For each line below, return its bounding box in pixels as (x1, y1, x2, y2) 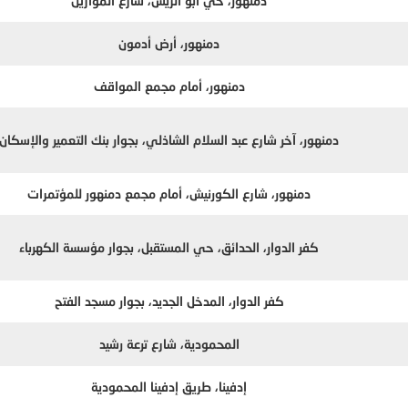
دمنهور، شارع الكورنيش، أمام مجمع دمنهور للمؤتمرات (27, 186, 311, 202)
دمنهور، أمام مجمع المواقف (93, 78, 245, 95)
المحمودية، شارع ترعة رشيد (98, 336, 240, 352)
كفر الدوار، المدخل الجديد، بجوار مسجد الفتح (54, 293, 284, 310)
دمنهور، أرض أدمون (118, 36, 220, 52)
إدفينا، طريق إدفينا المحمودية (91, 379, 248, 395)
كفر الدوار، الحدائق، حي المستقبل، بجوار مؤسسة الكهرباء (19, 240, 320, 256)
